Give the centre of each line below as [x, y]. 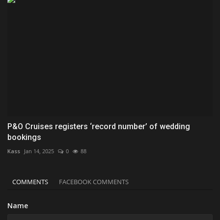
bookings [24, 137]
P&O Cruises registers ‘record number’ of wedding [99, 127]
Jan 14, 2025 [39, 151]
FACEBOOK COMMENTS [94, 182]
